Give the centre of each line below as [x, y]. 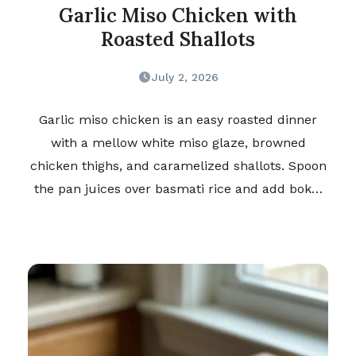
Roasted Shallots [178, 40]
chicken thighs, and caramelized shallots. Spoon [178, 166]
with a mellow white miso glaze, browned [178, 143]
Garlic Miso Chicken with [178, 16]
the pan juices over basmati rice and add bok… [178, 189]
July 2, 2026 [185, 77]
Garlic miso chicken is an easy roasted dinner [178, 120]
